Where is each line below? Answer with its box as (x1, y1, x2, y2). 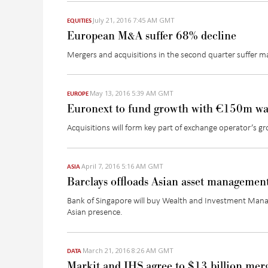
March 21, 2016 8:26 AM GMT (83, 246, 173, 255)
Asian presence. (67, 205, 123, 218)
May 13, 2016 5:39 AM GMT (90, 88, 173, 98)
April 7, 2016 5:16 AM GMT (81, 162, 163, 171)
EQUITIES (67, 16, 92, 25)
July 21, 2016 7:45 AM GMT (93, 15, 175, 25)
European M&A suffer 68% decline (67, 28, 236, 44)
